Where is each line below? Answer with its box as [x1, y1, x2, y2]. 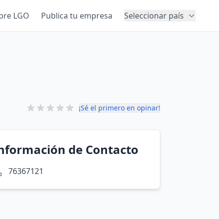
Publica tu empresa [41, 10, 112, 21]
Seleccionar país [124, 10, 184, 21]
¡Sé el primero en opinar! [79, 103, 160, 112]
